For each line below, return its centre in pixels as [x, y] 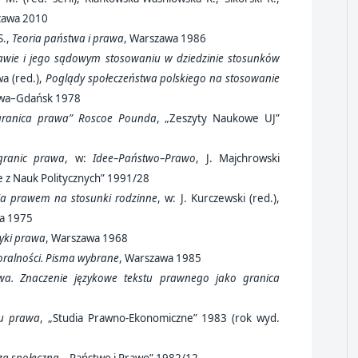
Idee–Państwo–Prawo [145, 159]
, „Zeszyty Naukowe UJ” [218, 119]
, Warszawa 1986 [166, 39]
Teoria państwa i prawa [68, 39]
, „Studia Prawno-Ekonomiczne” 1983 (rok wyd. [160, 318]
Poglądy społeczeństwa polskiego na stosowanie [163, 79]
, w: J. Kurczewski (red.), [219, 199]
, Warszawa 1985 [161, 259]
